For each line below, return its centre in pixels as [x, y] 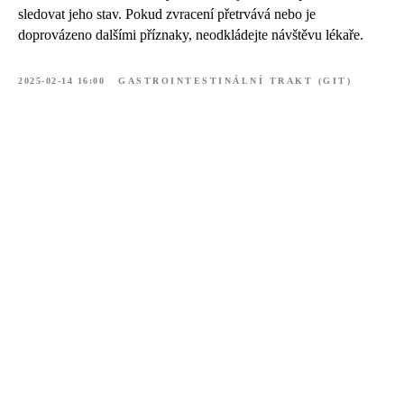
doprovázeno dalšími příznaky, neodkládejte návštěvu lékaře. [191, 34]
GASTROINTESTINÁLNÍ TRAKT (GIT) [235, 80]
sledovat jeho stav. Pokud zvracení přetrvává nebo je [167, 14]
